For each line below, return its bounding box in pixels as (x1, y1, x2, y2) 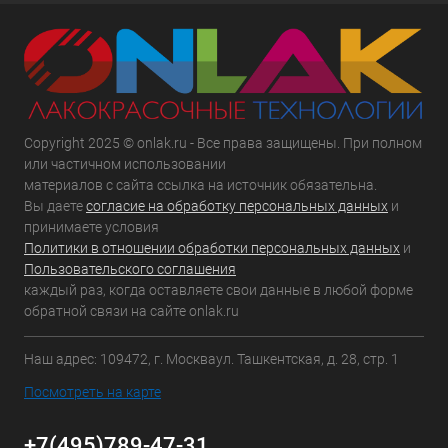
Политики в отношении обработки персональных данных (24, 240, 400, 257)
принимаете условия (24, 219, 159, 236)
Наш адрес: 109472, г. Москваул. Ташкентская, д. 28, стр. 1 (24, 351, 399, 368)
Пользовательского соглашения (24, 261, 236, 278)
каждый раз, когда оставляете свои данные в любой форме (24, 282, 413, 299)
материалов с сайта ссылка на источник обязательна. (24, 177, 377, 194)
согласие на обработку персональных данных (86, 198, 388, 215)
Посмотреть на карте (24, 384, 161, 401)
